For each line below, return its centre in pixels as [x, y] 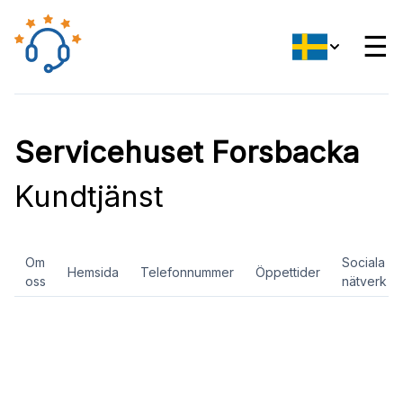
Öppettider [288, 272]
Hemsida [93, 272]
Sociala [363, 262]
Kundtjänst [89, 196]
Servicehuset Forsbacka [187, 152]
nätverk [364, 281]
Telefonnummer [187, 272]
